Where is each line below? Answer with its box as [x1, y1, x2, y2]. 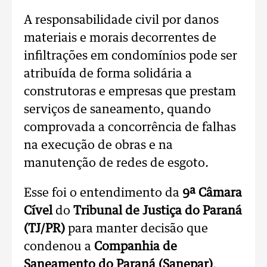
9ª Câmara [182, 187, 242, 199]
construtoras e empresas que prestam [24, 86, 236, 98]
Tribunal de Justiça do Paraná [73, 205, 242, 217]
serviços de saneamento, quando [24, 104, 211, 116]
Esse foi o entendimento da [24, 187, 182, 199]
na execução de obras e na [24, 139, 173, 151]
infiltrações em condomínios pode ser [24, 50, 237, 62]
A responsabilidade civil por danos [24, 14, 219, 26]
